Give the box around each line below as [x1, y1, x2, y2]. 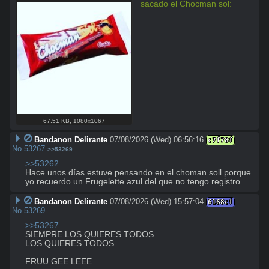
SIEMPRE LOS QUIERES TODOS [25, 229, 154, 239]
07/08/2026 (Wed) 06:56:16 [109, 134, 204, 144]
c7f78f [207, 136, 233, 144]
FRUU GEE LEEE [25, 256, 92, 266]
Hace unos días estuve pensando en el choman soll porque [25, 168, 251, 177]
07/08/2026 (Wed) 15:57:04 [109, 196, 204, 206]
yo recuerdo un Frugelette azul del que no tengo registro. [25, 177, 243, 186]
